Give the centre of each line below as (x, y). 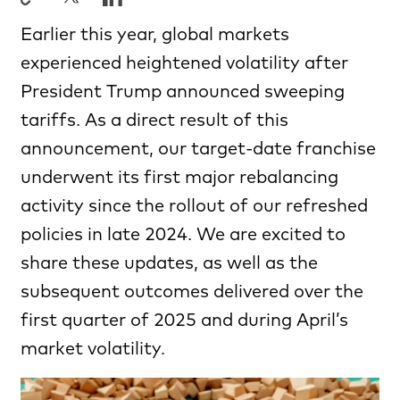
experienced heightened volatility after (184, 63)
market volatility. (93, 349)
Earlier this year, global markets (155, 34)
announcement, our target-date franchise (198, 149)
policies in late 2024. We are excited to (183, 234)
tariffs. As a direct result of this (154, 120)
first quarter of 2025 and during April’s (184, 320)
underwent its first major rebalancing (179, 177)
